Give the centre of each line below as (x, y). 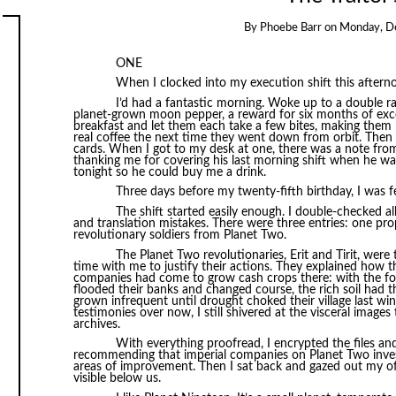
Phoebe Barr (290, 28)
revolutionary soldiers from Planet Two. (179, 236)
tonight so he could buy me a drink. (169, 172)
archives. (96, 324)
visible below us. (117, 379)
